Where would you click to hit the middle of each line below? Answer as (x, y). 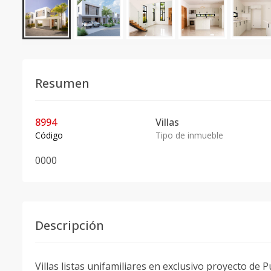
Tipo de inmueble (189, 135)
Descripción (70, 225)
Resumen (62, 83)
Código (49, 135)
